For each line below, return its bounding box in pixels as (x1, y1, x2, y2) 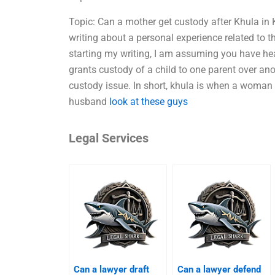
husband (69, 95, 110, 107)
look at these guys (109, 95, 188, 107)
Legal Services (69, 130, 149, 145)
